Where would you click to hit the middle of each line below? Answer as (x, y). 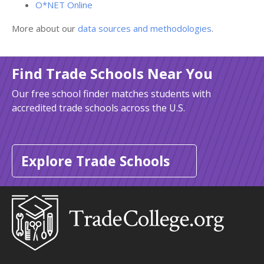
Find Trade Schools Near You (112, 73)
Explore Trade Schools (95, 161)
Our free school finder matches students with (111, 94)
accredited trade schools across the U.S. (98, 108)
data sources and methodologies (145, 28)
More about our (45, 28)
